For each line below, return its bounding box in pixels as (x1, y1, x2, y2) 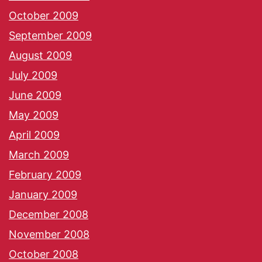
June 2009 (9, 89, 61, 102)
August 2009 (9, 49, 72, 62)
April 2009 (9, 129, 60, 142)
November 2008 (9, 228, 89, 241)
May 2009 (9, 109, 58, 122)
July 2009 (9, 69, 57, 82)
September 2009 (9, 29, 92, 42)
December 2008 (9, 208, 88, 221)
